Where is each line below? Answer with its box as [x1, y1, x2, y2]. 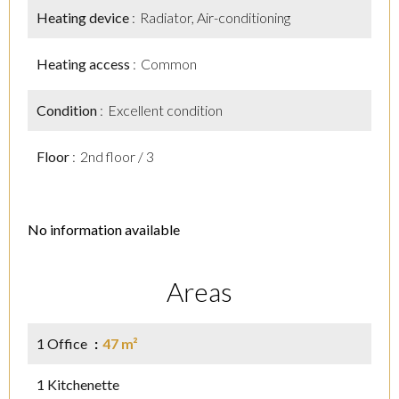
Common [141, 55, 197, 72]
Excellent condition [108, 102, 223, 118]
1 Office [37, 335, 90, 352]
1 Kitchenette [37, 376, 119, 393]
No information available [28, 221, 180, 238]
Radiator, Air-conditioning [140, 9, 290, 26]
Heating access [37, 55, 133, 72]
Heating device [37, 9, 132, 26]
